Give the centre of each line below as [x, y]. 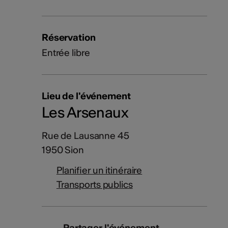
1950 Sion [63, 150]
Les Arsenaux [85, 113]
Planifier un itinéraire [99, 170]
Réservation [68, 38]
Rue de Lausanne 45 [85, 136]
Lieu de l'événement [86, 96]
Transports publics [94, 185]
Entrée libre [66, 53]
